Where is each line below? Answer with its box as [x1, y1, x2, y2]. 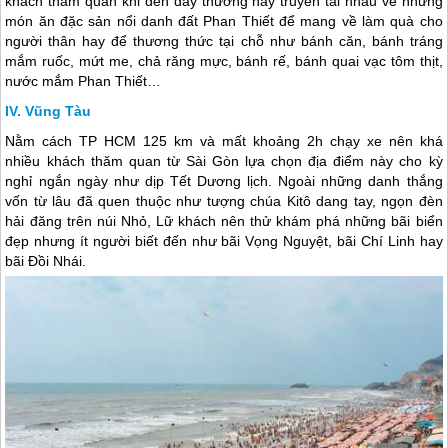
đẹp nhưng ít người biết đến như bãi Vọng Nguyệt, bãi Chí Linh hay [5, 232, 443, 249]
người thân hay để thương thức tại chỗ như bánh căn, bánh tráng [5, 32, 443, 49]
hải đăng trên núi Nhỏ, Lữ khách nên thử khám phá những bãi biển [5, 212, 443, 229]
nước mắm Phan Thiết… [5, 72, 162, 89]
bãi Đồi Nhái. [5, 252, 87, 269]
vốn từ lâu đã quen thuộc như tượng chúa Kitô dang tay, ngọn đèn [5, 192, 443, 209]
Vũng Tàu [25, 102, 92, 119]
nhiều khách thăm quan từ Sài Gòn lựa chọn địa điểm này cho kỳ [5, 152, 443, 169]
